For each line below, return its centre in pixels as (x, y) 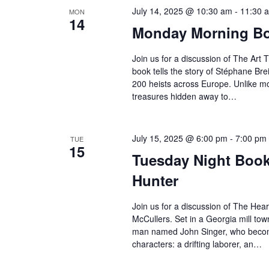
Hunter (155, 180)
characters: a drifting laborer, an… (197, 243)
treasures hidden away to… (184, 96)
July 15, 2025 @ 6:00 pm (180, 138)
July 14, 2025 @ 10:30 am (182, 11)
